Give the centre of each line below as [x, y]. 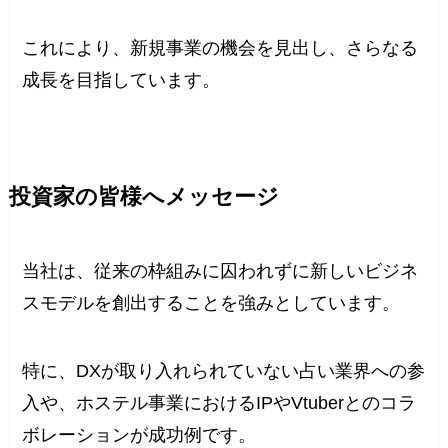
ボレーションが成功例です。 [139, 434]
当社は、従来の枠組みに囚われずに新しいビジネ [220, 270]
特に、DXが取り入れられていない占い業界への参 [224, 370]
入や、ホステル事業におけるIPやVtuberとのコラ [219, 402]
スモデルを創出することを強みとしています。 [211, 302]
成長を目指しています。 [121, 79]
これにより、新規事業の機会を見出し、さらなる [220, 47]
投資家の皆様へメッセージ [143, 196]
